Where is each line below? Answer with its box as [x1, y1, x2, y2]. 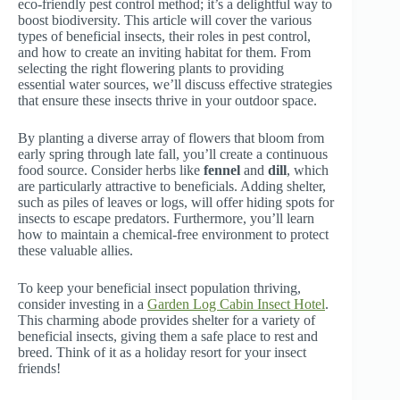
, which [287, 162, 329, 179]
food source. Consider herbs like [18, 162, 204, 179]
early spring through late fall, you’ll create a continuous [18, 146, 328, 162]
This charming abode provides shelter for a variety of [18, 312, 315, 329]
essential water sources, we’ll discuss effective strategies [18, 77, 332, 93]
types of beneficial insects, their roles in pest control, [18, 29, 311, 45]
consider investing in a [18, 296, 147, 312]
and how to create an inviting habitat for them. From [18, 45, 311, 61]
